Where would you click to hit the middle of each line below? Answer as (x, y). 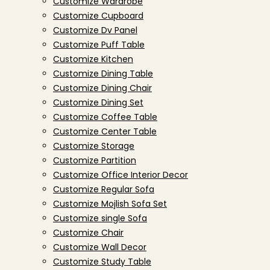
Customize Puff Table (99, 45)
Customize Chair (88, 233)
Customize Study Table (102, 262)
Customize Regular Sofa (104, 189)
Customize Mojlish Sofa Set (110, 204)
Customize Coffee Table (105, 117)
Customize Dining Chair (102, 88)
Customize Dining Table (103, 74)
